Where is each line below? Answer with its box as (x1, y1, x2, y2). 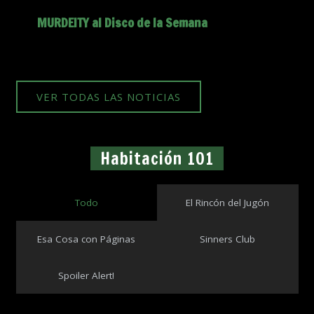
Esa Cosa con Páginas (37, 233, 136, 246)
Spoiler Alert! (58, 269, 115, 282)
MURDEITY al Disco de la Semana (36, 13, 207, 32)
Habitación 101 (100, 146, 214, 171)
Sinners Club (200, 233, 256, 246)
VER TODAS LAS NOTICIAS (36, 89, 181, 104)
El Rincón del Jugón (186, 196, 270, 210)
